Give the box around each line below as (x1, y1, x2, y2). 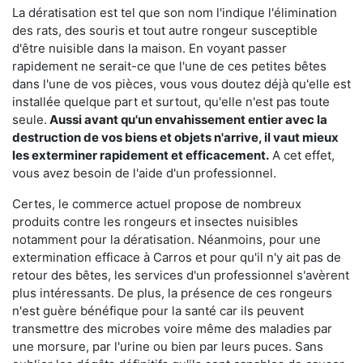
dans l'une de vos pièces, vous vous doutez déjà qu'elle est (12, 76, 351, 92)
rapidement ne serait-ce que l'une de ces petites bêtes (12, 58, 327, 75)
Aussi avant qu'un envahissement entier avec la (47, 112, 327, 128)
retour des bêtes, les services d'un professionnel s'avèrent (12, 267, 349, 284)
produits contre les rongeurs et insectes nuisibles (12, 214, 298, 230)
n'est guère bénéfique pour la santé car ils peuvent (12, 303, 304, 319)
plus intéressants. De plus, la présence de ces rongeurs (12, 285, 332, 301)
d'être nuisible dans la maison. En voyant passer (12, 41, 287, 57)
